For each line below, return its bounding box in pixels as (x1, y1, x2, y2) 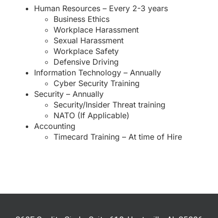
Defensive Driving (54, 57, 119, 67)
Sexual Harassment (54, 36, 124, 45)
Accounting (34, 121, 75, 131)
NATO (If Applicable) (54, 110, 129, 120)
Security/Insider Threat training (54, 100, 165, 109)
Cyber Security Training (54, 78, 140, 88)
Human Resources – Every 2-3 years (34, 3, 168, 13)
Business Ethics (54, 14, 109, 24)
